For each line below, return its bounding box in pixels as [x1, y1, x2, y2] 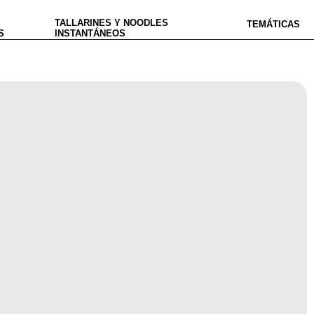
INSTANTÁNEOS [55, 28, 125, 39]
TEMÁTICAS [247, 18, 300, 29]
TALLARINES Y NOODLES [55, 18, 168, 28]
